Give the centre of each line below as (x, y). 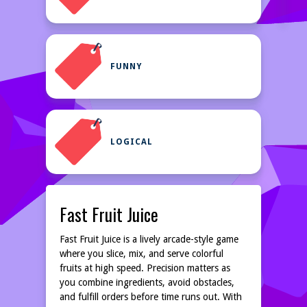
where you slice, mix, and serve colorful (142, 254)
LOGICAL (132, 142)
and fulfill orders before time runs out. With (151, 297)
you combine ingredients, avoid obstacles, (147, 282)
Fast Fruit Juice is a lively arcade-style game (149, 239)
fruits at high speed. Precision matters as (145, 268)
